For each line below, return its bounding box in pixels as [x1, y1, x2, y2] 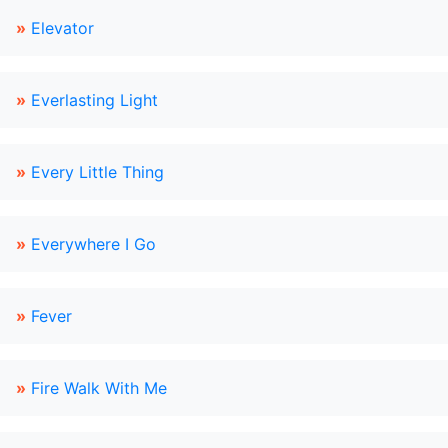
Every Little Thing [31, 162, 164, 182]
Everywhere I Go [31, 234, 156, 254]
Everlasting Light [31, 90, 158, 110]
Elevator [31, 18, 94, 38]
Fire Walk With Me [31, 378, 167, 398]
